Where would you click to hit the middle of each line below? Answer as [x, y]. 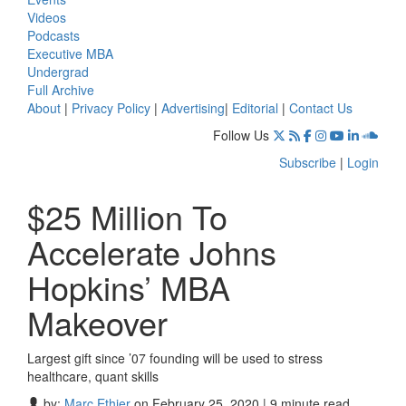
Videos [47, 17]
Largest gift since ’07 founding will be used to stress [175, 358]
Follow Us [241, 135]
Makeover [97, 322]
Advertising [193, 107]
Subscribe [308, 162]
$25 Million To [127, 216]
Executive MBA [70, 53]
